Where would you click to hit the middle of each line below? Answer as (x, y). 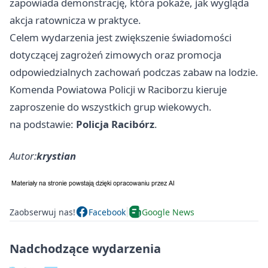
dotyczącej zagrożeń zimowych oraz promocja (115, 55)
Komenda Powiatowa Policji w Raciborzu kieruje (118, 90)
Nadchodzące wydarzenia (85, 249)
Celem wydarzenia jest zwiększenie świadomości (121, 38)
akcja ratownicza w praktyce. (75, 20)
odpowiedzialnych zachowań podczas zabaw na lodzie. (134, 72)
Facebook (107, 212)
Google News (168, 212)
